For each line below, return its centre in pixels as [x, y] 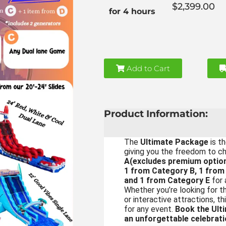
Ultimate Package [174, 142]
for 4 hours [132, 11]
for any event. [149, 209]
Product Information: [156, 114]
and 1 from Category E [167, 180]
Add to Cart [147, 68]
